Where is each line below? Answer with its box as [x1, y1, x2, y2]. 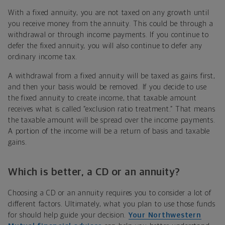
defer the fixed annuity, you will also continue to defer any [8, 42, 202, 50]
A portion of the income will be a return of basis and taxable [8, 128, 210, 136]
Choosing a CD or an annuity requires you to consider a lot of [8, 189, 211, 197]
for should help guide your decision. [8, 211, 129, 219]
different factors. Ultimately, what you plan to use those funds [8, 200, 215, 208]
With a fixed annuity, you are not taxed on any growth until [8, 9, 209, 17]
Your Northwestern [128, 211, 201, 219]
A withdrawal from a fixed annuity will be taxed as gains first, [8, 72, 215, 80]
